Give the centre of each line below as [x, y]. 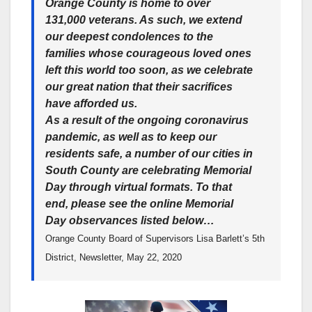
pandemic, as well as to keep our [131, 136]
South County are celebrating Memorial [148, 170]
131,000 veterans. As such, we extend [144, 19]
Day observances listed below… [130, 220]
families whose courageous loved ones [148, 53]
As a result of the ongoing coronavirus [147, 120]
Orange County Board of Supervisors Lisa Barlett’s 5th [155, 238]
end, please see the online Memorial [139, 203]
